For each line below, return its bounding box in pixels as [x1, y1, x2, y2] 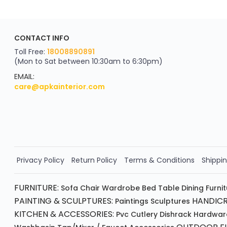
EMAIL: [14, 71, 34, 82]
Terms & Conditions [124, 155, 195, 166]
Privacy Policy [17, 155, 64, 166]
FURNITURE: [14, 182, 59, 194]
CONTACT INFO [14, 32, 69, 43]
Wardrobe [102, 183, 140, 194]
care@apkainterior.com [14, 81, 105, 92]
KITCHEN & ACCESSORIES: [14, 208, 114, 220]
